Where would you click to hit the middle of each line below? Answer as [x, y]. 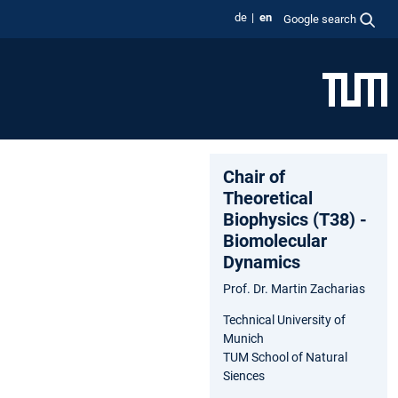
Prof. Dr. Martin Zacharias [294, 288]
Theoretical [268, 198]
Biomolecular [275, 240]
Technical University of [284, 319]
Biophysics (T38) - [295, 219]
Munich [243, 338]
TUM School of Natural [285, 357]
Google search [320, 19]
